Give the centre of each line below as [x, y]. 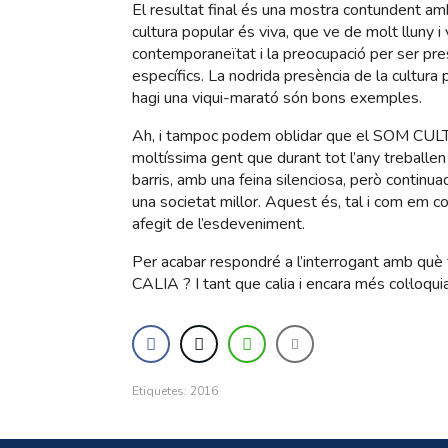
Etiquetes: [161, 391]
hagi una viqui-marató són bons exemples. [277, 98]
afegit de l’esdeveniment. [218, 224]
